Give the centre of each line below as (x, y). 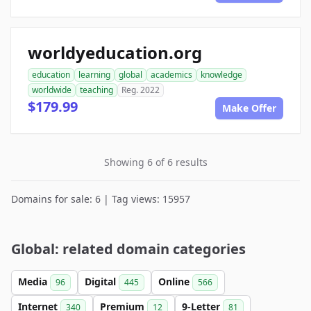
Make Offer (249, 108)
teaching (96, 90)
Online (175, 281)
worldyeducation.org (115, 52)
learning (94, 75)
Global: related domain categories (128, 249)
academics (171, 75)
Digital (102, 281)
